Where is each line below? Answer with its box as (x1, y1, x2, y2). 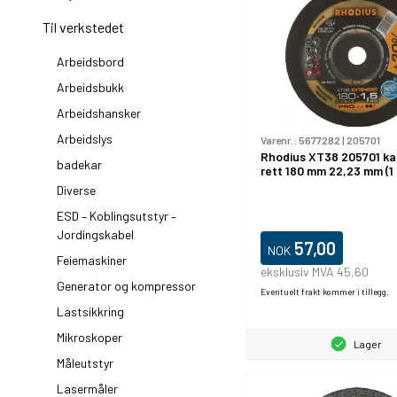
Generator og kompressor (57, 278, 196, 293)
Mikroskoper (57, 330, 122, 345)
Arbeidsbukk (57, 80, 124, 95)
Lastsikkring (57, 304, 124, 319)
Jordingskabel (57, 227, 134, 242)
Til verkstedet (43, 19, 124, 35)
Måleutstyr (57, 355, 113, 370)
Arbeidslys (57, 131, 113, 146)
